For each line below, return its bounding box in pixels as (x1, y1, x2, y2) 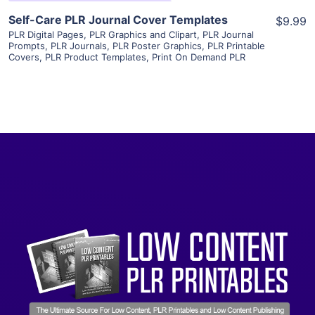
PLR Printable (207, 39, 265, 51)
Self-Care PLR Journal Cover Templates (8, 12, 228, 27)
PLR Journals (51, 39, 107, 51)
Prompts (8, 39, 45, 51)
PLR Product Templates (45, 51, 146, 63)
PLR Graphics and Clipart (89, 28, 197, 40)
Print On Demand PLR (152, 51, 245, 63)
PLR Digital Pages (8, 28, 84, 40)
